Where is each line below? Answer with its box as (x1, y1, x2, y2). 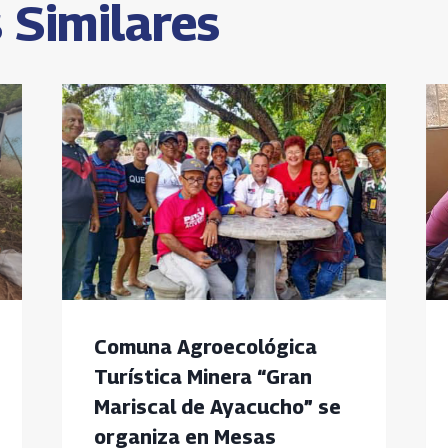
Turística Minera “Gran (93, 365, 312, 390)
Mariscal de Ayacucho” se (93, 395, 341, 420)
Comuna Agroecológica (93, 335, 317, 360)
